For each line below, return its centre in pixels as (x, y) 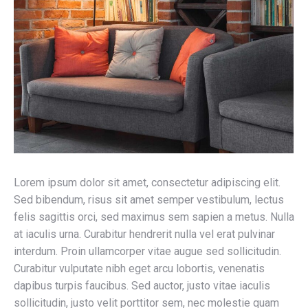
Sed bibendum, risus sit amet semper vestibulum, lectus (149, 199)
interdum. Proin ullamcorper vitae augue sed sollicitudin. (147, 251)
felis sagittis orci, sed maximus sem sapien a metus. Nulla (154, 217)
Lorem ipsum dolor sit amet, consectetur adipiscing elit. (147, 182)
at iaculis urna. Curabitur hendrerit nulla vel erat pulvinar (144, 234)
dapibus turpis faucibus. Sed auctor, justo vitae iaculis (142, 285)
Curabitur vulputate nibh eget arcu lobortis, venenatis (139, 268)
